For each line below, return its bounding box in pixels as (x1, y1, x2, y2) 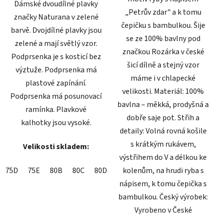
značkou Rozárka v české (122, 46, 204, 57)
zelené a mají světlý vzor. (15, 38, 97, 49)
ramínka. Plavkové (25, 104, 87, 115)
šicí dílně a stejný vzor (127, 59, 199, 70)
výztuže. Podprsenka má (15, 64, 97, 75)
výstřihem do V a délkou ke (119, 152, 207, 163)
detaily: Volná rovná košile (119, 125, 207, 136)
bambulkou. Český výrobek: (118, 191, 208, 202)
